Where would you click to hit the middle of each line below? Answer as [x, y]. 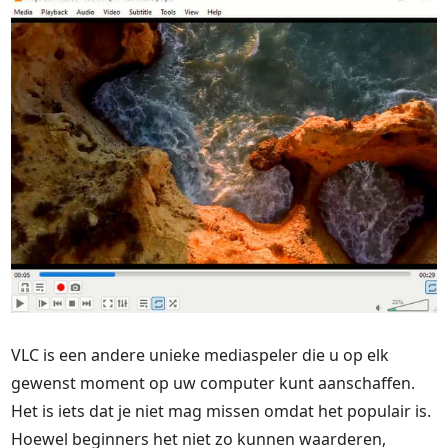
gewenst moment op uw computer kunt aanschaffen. [213, 383]
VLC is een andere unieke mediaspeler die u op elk [200, 355]
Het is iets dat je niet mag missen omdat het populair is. [221, 411]
